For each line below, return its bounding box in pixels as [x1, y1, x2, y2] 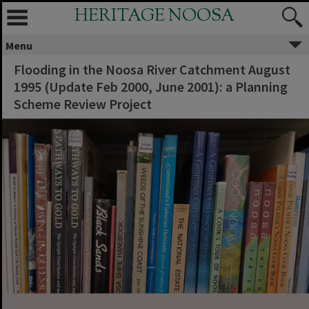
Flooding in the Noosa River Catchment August [14, 61, 290, 78]
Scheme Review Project [14, 95, 152, 112]
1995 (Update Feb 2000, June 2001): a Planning [14, 78, 288, 95]
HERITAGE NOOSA [74, 4, 235, 29]
